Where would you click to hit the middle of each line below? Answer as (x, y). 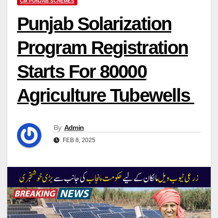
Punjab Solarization (94, 24)
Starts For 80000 (82, 72)
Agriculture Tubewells (106, 95)
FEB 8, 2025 (78, 140)
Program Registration (103, 48)
